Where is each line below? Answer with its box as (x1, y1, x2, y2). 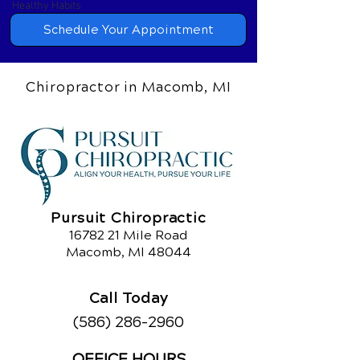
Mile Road (120, 227, 188, 243)
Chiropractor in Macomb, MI (26, 79, 231, 96)
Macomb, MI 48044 (66, 244, 191, 260)
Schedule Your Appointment (43, 22, 214, 37)
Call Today (89, 284, 168, 309)
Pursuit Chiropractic (51, 209, 207, 227)
